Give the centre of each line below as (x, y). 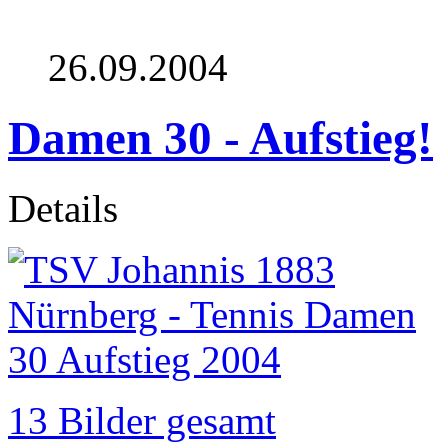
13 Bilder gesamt (142, 421)
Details (63, 209)
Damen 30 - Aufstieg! (220, 138)
